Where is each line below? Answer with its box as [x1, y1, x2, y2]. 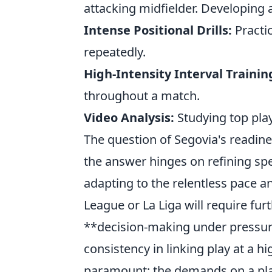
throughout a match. [84, 87, 200, 104]
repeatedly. [84, 44, 146, 60]
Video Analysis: [84, 109, 174, 126]
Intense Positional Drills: [84, 22, 232, 38]
